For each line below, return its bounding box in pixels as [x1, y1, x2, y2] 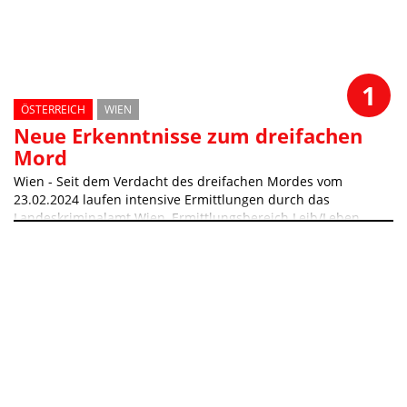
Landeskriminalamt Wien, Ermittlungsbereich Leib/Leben [14, 208, 360, 226]
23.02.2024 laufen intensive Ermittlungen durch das [14, 190, 330, 208]
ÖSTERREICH [21, 101, 85, 117]
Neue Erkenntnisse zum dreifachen [14, 121, 362, 149]
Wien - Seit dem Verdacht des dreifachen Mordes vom [14, 172, 342, 190]
